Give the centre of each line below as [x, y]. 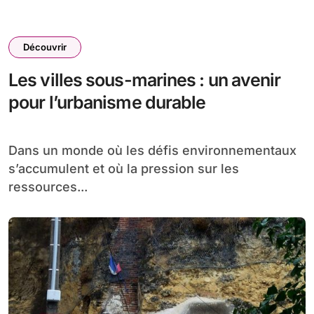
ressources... [48, 187]
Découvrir [45, 47]
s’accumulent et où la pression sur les [124, 169]
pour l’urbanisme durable [107, 102]
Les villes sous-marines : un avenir [145, 80]
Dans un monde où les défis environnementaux [13, 150]
